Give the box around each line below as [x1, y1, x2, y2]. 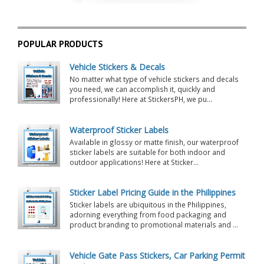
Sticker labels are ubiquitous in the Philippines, [69, 200, 226, 210]
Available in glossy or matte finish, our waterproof [69, 137, 239, 147]
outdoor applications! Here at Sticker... [69, 157, 199, 167]
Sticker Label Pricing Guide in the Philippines [69, 187, 236, 199]
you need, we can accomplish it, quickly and [69, 84, 215, 94]
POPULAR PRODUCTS [18, 38, 103, 50]
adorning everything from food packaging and [69, 210, 226, 220]
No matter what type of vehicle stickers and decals [69, 74, 239, 84]
